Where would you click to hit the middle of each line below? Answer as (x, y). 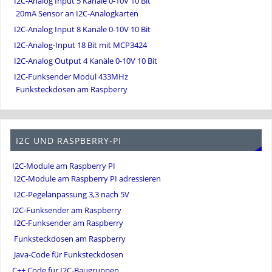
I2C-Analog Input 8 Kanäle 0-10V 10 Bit (83, 30)
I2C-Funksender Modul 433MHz (71, 77)
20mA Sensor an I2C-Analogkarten (77, 14)
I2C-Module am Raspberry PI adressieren (88, 179)
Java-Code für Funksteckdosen (69, 255)
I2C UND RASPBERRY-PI (68, 140)
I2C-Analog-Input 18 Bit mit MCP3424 (81, 46)
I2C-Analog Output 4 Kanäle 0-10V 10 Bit (86, 61)
